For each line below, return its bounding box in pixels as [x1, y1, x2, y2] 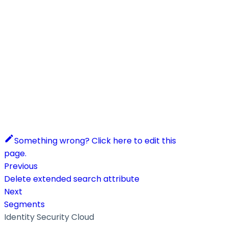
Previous [4, 160, 38, 172]
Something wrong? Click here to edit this [14, 134, 176, 147]
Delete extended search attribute [4, 173, 139, 185]
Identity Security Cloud [4, 211, 94, 223]
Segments [4, 198, 45, 210]
